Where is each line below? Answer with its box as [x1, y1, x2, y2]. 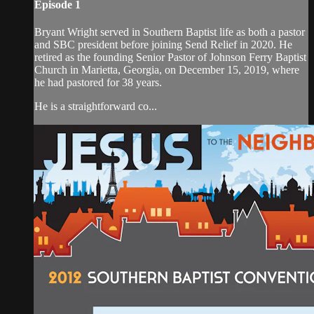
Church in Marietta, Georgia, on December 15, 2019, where [34, 63, 299, 76]
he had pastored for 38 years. [34, 76, 162, 88]
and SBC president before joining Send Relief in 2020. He [34, 38, 292, 50]
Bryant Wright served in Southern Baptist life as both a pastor [34, 25, 305, 38]
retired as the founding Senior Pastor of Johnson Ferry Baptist [34, 50, 306, 63]
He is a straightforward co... [34, 100, 157, 112]
